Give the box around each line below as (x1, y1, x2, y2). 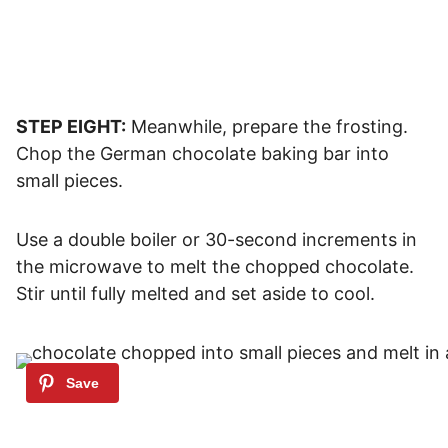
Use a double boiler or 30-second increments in (16, 228, 417, 250)
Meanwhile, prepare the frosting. (126, 115, 408, 137)
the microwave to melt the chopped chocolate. (16, 255, 414, 277)
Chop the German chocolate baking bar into (16, 142, 389, 164)
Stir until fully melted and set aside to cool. (16, 282, 375, 304)
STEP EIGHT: (16, 115, 126, 137)
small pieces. (16, 169, 123, 191)
